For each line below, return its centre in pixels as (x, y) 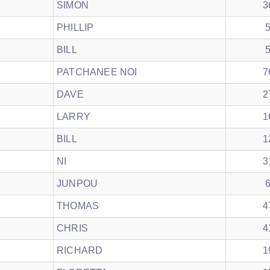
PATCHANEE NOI (97, 72)
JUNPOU (77, 184)
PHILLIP (75, 27)
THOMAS (78, 206)
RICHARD (80, 250)
